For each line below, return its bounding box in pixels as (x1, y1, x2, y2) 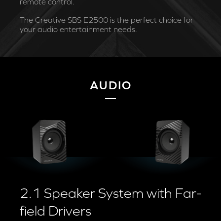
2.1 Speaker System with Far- (20, 185, 201, 201)
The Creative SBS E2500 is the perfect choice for (20, 15, 193, 24)
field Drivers (20, 203, 91, 219)
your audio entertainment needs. (20, 24, 137, 34)
